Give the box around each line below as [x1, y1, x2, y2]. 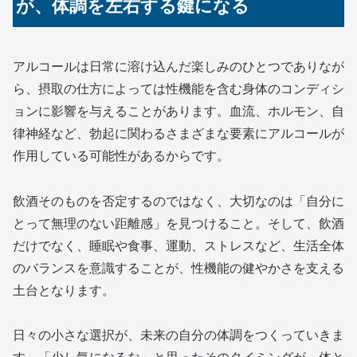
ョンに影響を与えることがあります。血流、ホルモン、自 [13, 104, 344, 118]
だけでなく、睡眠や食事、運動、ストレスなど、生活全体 [13, 238, 344, 253]
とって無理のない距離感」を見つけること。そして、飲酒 [13, 216, 344, 230]
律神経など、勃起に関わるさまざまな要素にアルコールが [13, 126, 344, 140]
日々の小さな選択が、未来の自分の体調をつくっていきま [13, 328, 344, 343]
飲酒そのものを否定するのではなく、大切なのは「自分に [13, 194, 344, 208]
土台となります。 [13, 283, 115, 297]
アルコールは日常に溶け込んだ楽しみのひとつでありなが [13, 59, 344, 73]
